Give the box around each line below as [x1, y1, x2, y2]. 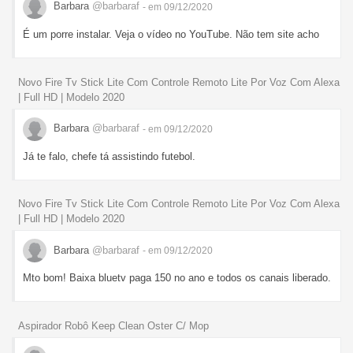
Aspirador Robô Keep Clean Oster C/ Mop [18, 320, 209, 333]
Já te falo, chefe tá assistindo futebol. [23, 150, 195, 162]
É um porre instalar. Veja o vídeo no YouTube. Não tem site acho [23, 28, 319, 40]
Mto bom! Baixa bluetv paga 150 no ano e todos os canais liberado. [23, 272, 331, 284]
